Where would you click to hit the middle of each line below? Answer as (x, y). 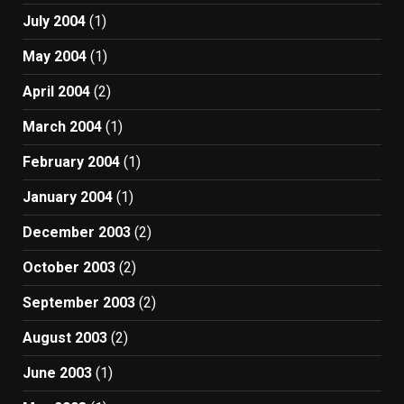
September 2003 (79, 302)
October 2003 (69, 267)
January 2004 (68, 197)
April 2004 (56, 91)
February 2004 (71, 161)
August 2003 (65, 337)
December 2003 (77, 232)
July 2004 (54, 21)
